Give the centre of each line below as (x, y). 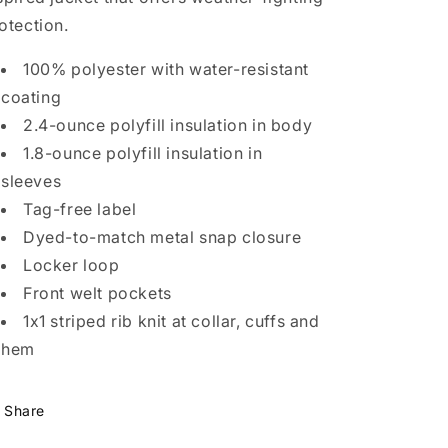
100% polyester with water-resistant (166, 69)
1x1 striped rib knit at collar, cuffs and (171, 321)
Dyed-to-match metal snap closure (162, 237)
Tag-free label (80, 209)
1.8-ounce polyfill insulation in (143, 153)
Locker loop (71, 265)
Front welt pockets (97, 293)
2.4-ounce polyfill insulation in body (168, 125)
